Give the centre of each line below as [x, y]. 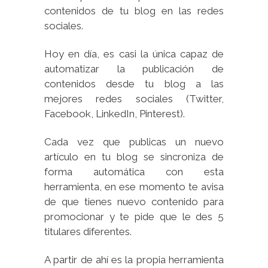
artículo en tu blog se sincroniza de [134, 156]
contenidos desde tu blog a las [134, 83]
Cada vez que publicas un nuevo [134, 141]
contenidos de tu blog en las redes [134, 10]
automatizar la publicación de [134, 68]
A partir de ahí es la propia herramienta [134, 259]
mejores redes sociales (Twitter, [134, 98]
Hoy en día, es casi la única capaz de [134, 54]
